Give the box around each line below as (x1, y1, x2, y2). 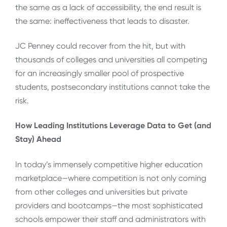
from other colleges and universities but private (15, 186, 187, 197)
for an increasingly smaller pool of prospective (15, 68, 184, 79)
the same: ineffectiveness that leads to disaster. (15, 16, 190, 26)
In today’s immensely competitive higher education (15, 159, 203, 169)
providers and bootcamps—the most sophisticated (15, 200, 203, 210)
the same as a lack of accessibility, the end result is (15, 2, 201, 12)
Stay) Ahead (15, 134, 61, 144)
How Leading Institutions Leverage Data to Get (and (15, 121, 211, 131)
